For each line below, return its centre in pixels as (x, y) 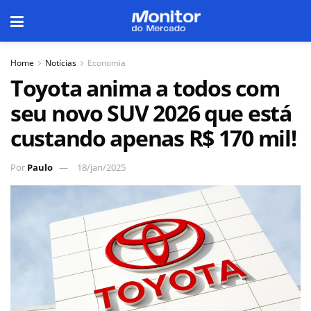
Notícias (61, 63)
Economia (107, 63)
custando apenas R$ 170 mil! (153, 138)
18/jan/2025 (101, 167)
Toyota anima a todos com (145, 88)
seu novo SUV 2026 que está (151, 113)
